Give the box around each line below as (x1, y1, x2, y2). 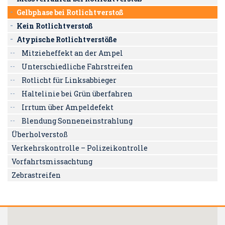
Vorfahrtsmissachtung (12, 157, 92, 167)
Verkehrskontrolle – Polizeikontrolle (12, 143, 148, 153)
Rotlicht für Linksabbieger (22, 75, 117, 85)
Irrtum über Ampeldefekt (22, 102, 114, 113)
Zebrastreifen (12, 170, 61, 180)
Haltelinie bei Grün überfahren (22, 89, 133, 99)
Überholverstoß (12, 130, 68, 140)
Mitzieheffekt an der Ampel (22, 48, 123, 58)
